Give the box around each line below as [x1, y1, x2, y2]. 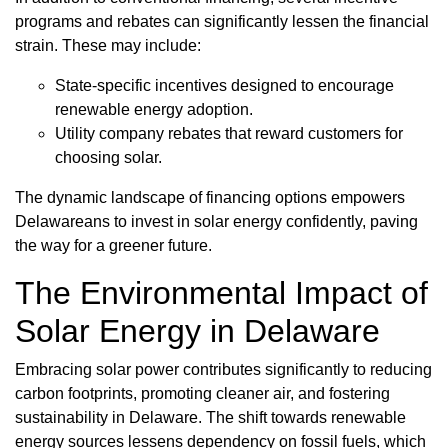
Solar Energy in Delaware [15, 313, 380, 350]
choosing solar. [55, 149, 162, 167]
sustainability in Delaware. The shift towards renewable [15, 409, 406, 427]
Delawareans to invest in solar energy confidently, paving [15, 213, 418, 231]
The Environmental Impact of [15, 275, 428, 312]
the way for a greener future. [15, 237, 212, 255]
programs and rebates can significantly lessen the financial [15, 13, 429, 31]
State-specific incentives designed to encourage [55, 77, 394, 95]
